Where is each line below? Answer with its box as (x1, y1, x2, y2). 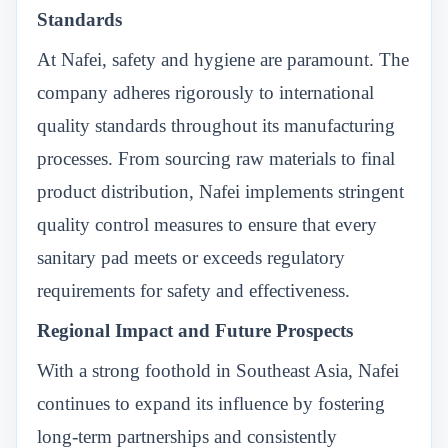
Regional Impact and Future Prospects (37, 320, 353, 341)
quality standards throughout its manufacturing (37, 115, 395, 136)
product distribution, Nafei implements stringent (37, 181, 404, 202)
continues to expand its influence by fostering (37, 393, 385, 414)
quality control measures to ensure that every (37, 214, 377, 235)
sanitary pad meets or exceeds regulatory (37, 247, 345, 268)
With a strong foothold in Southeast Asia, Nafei (37, 360, 399, 381)
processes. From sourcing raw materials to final (37, 148, 395, 169)
